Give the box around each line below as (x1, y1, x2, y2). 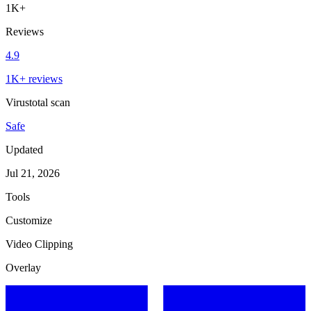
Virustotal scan (6, 96, 70, 108)
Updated (6, 143, 43, 155)
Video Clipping (6, 237, 73, 250)
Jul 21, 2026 (6, 167, 60, 179)
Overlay (6, 261, 41, 274)
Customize (6, 214, 52, 226)
